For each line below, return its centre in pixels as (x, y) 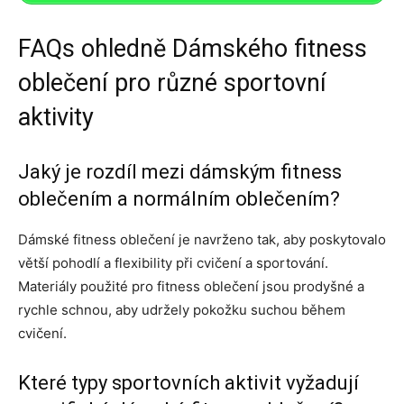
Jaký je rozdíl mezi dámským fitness (180, 171)
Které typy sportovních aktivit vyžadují (188, 382)
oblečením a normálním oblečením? (179, 198)
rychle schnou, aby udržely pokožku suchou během (182, 309)
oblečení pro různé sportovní (172, 83)
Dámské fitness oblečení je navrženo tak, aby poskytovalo (202, 239)
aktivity (56, 117)
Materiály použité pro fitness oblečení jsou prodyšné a (191, 286)
